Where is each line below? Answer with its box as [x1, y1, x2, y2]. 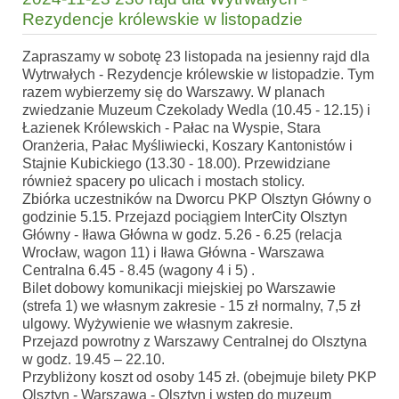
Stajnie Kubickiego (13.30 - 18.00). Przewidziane [22, 155, 330, 171]
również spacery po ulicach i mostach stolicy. [22, 173, 305, 189]
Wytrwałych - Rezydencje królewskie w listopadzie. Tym [22, 66, 374, 82]
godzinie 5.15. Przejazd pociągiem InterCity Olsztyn [22, 208, 347, 224]
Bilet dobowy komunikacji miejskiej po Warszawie [22, 280, 336, 296]
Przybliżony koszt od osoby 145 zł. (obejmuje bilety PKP [22, 369, 377, 385]
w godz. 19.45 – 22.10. [22, 351, 165, 367]
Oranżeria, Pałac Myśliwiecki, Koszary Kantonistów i [22, 137, 353, 153]
